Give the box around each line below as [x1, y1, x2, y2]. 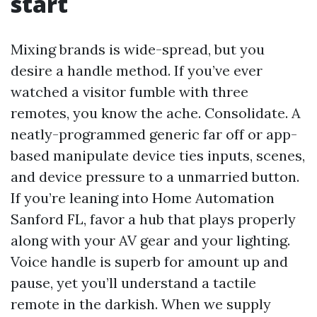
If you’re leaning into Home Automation [11, 189, 275, 207]
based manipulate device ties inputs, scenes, [11, 146, 305, 164]
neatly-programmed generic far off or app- [11, 125, 297, 143]
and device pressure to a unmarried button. [11, 168, 299, 185]
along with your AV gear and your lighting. [11, 231, 290, 249]
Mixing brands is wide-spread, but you [11, 40, 265, 58]
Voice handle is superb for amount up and [11, 253, 288, 270]
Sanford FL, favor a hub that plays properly [11, 210, 296, 228]
